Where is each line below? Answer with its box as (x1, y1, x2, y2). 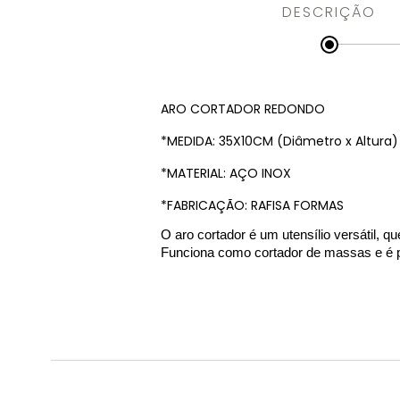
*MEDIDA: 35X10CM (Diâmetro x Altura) (161, 131, 398, 150)
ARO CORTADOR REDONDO (161, 99, 329, 118)
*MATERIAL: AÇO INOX (161, 163, 291, 182)
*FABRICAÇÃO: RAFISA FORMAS (161, 196, 347, 214)
